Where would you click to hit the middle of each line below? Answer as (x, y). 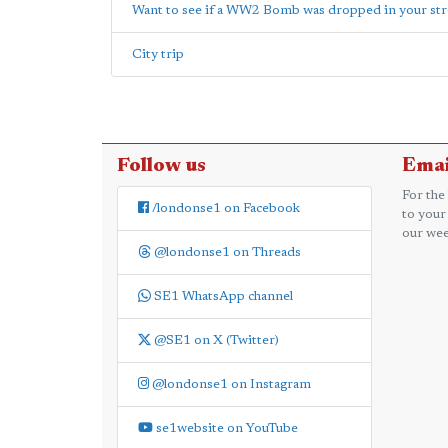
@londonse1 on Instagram (230, 384)
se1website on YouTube (225, 428)
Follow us (161, 166)
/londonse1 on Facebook (224, 208)
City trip (158, 54)
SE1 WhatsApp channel (222, 296)
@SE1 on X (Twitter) (215, 340)
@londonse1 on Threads (226, 252)
